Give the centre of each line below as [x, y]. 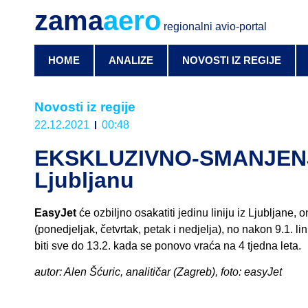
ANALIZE [131, 60]
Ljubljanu [84, 180]
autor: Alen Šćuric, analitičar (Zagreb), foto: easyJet [158, 272]
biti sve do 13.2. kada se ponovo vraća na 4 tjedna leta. [168, 246]
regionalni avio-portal [214, 26]
